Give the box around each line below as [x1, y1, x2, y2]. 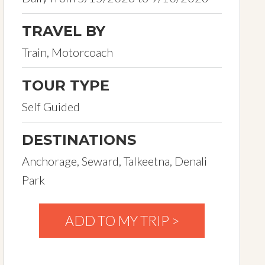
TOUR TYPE [22, 77, 109, 94]
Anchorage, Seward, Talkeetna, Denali [22, 154, 207, 168]
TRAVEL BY [22, 22, 105, 40]
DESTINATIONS [22, 131, 136, 148]
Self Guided [22, 99, 80, 114]
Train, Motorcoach [22, 45, 113, 59]
